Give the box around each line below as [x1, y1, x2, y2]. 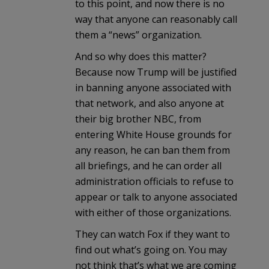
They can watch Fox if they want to [75, 227, 230, 241]
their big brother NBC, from [75, 112, 201, 125]
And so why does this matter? [75, 49, 207, 63]
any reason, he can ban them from [75, 143, 230, 157]
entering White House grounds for [75, 127, 232, 141]
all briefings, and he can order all [75, 159, 222, 172]
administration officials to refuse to [75, 174, 234, 188]
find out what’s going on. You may [75, 243, 227, 256]
